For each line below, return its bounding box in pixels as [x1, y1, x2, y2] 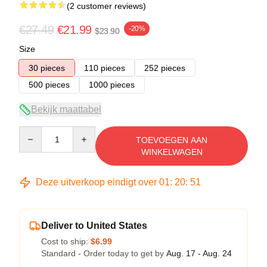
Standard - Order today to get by [41, 248, 166, 258]
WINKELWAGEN [141, 147, 203, 157]
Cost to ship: [41, 236, 91, 246]
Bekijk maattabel [31, 104, 101, 114]
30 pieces [29, 63, 65, 73]
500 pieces [29, 79, 70, 89]
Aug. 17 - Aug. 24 [166, 248, 232, 258]
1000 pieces [89, 79, 135, 89]
